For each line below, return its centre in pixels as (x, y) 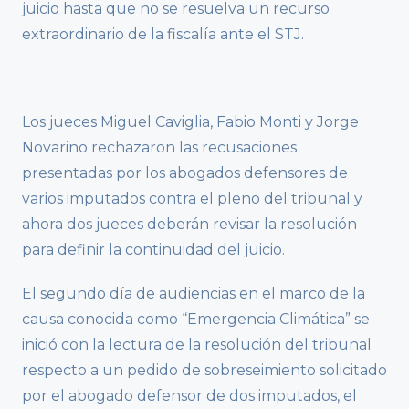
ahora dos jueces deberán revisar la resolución (189, 224)
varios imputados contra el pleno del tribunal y (192, 198)
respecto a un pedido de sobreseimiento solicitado (204, 370)
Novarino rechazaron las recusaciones (159, 147)
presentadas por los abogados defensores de (185, 173)
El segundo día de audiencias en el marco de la (194, 293)
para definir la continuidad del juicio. (153, 249)
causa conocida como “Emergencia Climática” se (196, 319)
